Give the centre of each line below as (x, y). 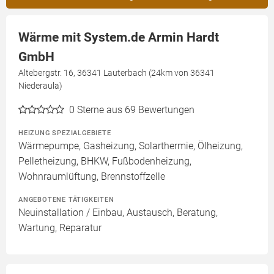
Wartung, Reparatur (60, 228)
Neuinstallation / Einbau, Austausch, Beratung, (118, 213)
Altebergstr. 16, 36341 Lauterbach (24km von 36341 (117, 73)
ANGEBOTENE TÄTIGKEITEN (66, 199)
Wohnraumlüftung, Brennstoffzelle (92, 176)
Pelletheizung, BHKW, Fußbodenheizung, (105, 161)
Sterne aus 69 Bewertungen (136, 110)
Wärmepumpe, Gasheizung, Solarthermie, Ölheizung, (131, 146)
